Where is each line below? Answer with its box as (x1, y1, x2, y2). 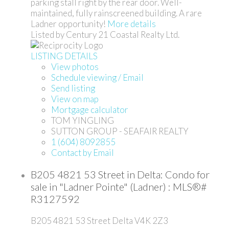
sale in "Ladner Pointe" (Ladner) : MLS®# (31, 180, 207, 193)
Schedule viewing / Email (51, 72, 144, 83)
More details (107, 18, 156, 30)
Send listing (51, 83, 95, 94)
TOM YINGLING (51, 115, 114, 126)
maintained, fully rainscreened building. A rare (31, 8, 202, 19)
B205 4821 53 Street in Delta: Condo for (31, 168, 210, 181)
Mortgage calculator (51, 104, 128, 116)
